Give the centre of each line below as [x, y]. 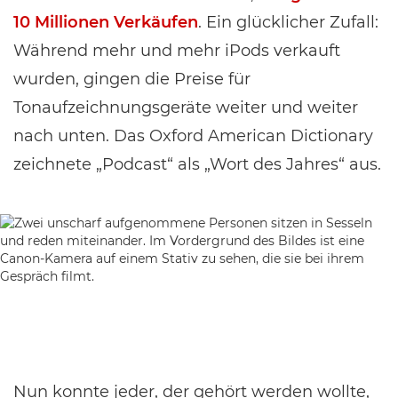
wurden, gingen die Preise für [132, 79]
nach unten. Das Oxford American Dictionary [193, 136]
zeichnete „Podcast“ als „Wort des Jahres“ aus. [197, 164]
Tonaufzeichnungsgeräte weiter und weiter [186, 107]
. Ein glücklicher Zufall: [288, 22]
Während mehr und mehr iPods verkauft [177, 51]
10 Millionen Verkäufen [106, 22]
